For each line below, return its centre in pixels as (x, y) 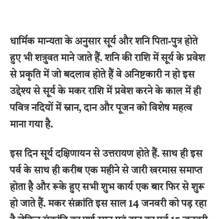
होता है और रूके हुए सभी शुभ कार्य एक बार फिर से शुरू (107, 187)
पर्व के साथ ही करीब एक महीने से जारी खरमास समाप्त (106, 171)
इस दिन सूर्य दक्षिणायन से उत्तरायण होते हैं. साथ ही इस (106, 154)
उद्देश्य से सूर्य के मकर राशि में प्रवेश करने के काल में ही (105, 92)
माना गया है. (31, 125)
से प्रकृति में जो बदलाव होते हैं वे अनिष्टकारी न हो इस (102, 75)
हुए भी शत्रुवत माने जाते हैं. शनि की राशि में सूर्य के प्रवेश (107, 58)
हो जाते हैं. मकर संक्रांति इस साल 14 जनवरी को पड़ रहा (108, 204)
